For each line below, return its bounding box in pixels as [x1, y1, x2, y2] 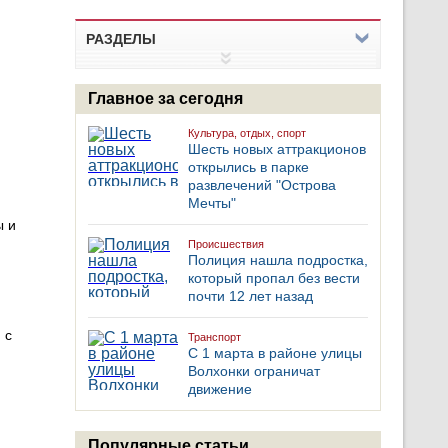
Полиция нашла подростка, [188, 252, 368, 268]
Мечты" [188, 195, 236, 211]
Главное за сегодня [88, 90, 243, 107]
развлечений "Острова [188, 177, 336, 193]
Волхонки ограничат [188, 363, 320, 379]
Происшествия [188, 238, 264, 250]
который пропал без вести [188, 270, 360, 286]
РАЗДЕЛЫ [86, 31, 156, 47]
